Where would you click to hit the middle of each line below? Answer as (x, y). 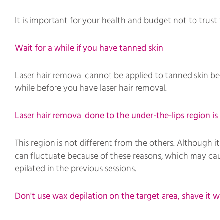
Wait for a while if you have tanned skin (89, 48)
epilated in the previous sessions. (75, 169)
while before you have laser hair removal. (91, 88)
